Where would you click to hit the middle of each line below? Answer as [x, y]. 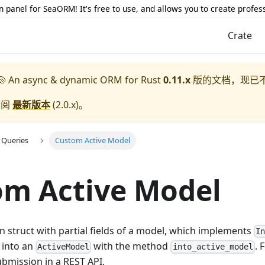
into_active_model [213, 247]
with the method [131, 246]
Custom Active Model [92, 140]
